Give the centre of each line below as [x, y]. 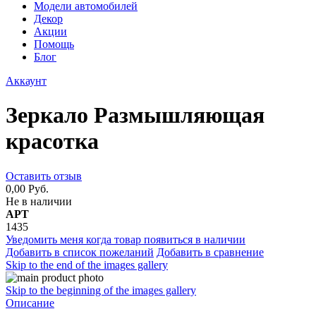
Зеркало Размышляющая [135, 115]
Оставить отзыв [44, 176]
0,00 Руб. [27, 188]
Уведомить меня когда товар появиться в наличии [126, 239]
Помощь [54, 44]
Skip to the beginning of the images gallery [101, 290]
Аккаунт [26, 81]
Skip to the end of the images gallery [87, 265]
